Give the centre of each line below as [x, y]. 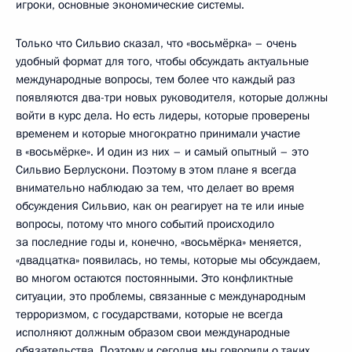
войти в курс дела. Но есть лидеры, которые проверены [163, 115]
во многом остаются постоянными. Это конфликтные [154, 278]
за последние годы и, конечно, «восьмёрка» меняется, [159, 242]
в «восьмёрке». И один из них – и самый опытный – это [162, 151]
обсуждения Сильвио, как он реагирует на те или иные [160, 205]
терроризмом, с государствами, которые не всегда [149, 314]
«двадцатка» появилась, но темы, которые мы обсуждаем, [168, 260]
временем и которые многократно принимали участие [158, 133]
